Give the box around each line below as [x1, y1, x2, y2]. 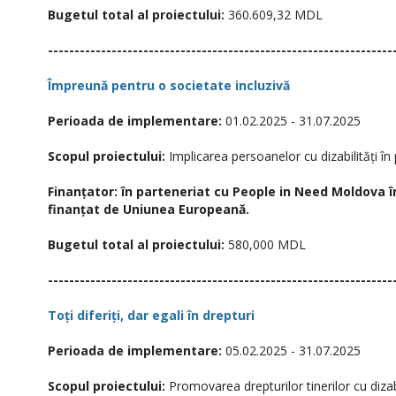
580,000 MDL [225, 236, 306, 253]
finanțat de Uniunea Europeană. [48, 201, 251, 217]
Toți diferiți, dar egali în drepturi [48, 307, 255, 324]
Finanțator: [48, 183, 118, 200]
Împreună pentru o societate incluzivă [48, 77, 290, 94]
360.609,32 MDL [225, 6, 323, 23]
